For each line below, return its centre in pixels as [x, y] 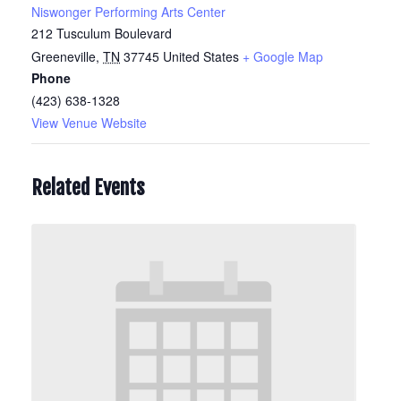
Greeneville [64, 56]
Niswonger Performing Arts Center [128, 12]
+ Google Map [283, 56]
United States [201, 56]
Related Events [88, 188]
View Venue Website [89, 123]
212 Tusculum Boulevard [102, 33]
